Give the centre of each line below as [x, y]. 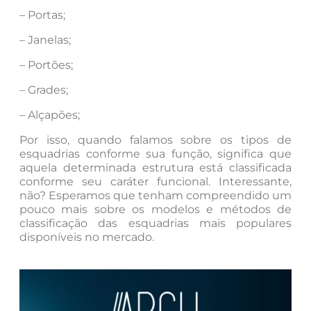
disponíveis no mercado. [87, 237]
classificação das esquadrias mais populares [155, 223]
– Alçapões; [50, 115]
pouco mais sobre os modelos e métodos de [155, 209]
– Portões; [46, 65]
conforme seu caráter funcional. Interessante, [155, 182]
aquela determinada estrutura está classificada [155, 168]
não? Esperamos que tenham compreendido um [155, 195]
